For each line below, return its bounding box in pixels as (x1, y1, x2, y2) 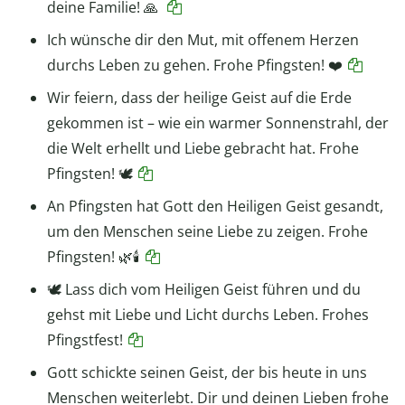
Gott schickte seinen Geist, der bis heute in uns (47, 362, 367, 382)
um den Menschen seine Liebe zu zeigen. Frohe (47, 221, 368, 241)
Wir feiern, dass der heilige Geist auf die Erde (47, 87, 352, 108)
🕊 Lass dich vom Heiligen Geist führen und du (47, 278, 361, 299)
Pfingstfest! (47, 329, 123, 350)
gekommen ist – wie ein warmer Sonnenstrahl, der (47, 112, 389, 133)
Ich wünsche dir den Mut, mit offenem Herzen (47, 29, 359, 50)
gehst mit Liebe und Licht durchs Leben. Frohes (47, 304, 369, 325)
